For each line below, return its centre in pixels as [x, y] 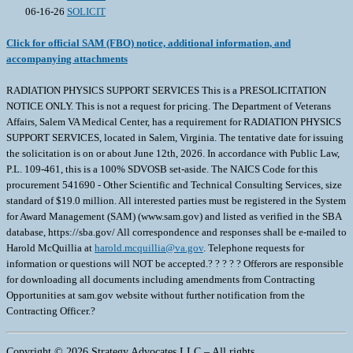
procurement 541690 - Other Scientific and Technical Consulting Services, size [174, 185]
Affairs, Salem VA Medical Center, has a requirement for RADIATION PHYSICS [174, 122]
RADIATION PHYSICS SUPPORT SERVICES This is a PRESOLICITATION [166, 91]
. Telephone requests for [254, 248]
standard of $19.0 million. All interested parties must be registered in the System [176, 201]
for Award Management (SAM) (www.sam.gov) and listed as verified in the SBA [174, 217]
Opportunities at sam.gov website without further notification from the [156, 295]
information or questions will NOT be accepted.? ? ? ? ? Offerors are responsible [175, 264]
